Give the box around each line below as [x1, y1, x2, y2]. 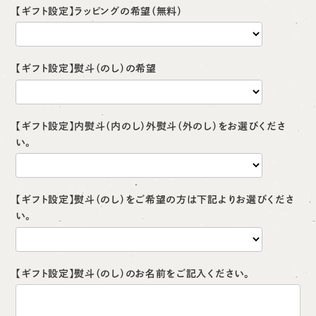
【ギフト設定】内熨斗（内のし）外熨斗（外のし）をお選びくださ [16, 121, 286, 131]
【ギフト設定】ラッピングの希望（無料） [16, 6, 183, 16]
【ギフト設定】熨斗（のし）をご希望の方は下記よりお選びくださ [16, 195, 295, 205]
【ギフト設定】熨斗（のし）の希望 [16, 63, 157, 73]
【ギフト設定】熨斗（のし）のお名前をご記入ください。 [16, 268, 250, 279]
